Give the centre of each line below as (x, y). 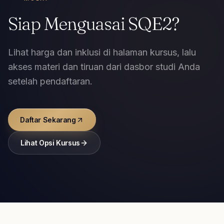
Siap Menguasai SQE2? (93, 23)
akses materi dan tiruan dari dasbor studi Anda (104, 67)
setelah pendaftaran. (50, 81)
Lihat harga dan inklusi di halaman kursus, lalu (102, 52)
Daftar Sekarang (48, 120)
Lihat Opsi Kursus (50, 143)
